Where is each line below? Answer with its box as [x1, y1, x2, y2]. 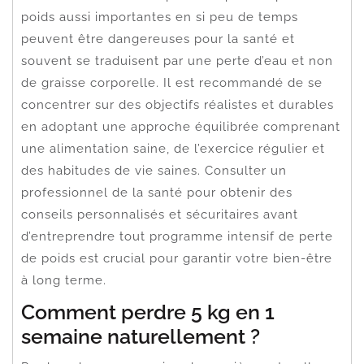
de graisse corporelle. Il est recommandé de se [21, 75, 323, 90]
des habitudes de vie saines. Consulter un [21, 162, 287, 178]
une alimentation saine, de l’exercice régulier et [21, 141, 325, 156]
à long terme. [21, 272, 106, 288]
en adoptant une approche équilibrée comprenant [21, 119, 340, 134]
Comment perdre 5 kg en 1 [21, 299, 275, 324]
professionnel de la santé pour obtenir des [21, 184, 292, 200]
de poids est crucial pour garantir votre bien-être [21, 250, 332, 266]
